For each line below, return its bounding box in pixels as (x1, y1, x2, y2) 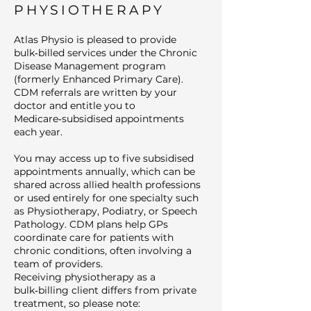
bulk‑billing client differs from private (14, 284, 196, 296)
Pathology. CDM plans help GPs (14, 218, 168, 230)
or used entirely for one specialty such (14, 192, 199, 204)
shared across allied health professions (14, 178, 201, 191)
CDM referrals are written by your (14, 86, 177, 99)
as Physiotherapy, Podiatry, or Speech (14, 205, 197, 217)
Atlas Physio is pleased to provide (14, 33, 176, 46)
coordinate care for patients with (14, 231, 174, 244)
